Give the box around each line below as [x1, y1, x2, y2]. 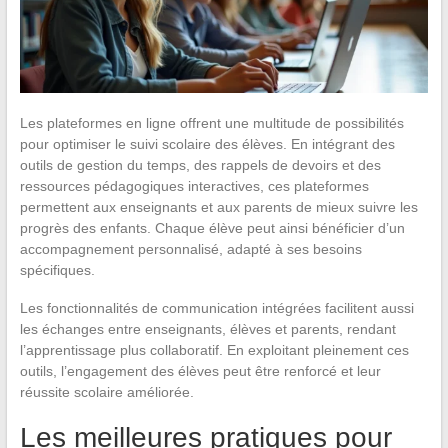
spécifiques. [19, 261, 95, 278]
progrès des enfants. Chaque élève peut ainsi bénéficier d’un [19, 219, 405, 236]
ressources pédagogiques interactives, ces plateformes [19, 177, 369, 194]
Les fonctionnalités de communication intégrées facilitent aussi [19, 299, 414, 316]
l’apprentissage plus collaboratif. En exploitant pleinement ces [19, 341, 409, 358]
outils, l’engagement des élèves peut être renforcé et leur [19, 362, 381, 379]
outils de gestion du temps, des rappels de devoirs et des [19, 156, 381, 173]
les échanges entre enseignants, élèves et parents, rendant [19, 320, 396, 337]
